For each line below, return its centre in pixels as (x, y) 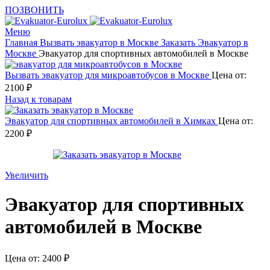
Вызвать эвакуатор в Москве (100, 42)
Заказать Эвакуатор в (205, 42)
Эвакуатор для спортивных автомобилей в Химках (111, 121)
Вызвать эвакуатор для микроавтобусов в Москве (108, 75)
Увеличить (27, 175)
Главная (22, 42)
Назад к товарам (38, 99)
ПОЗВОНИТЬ (34, 10)
